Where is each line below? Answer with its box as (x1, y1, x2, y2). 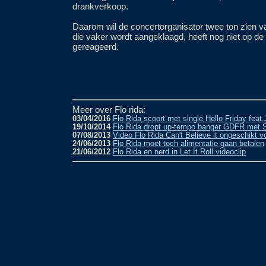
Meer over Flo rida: (72, 104, 145, 115)
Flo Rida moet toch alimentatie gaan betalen (113, 140, 264, 148)
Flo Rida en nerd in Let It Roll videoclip (113, 148, 246, 156)
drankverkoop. (72, 1, 128, 11)
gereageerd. (72, 42, 119, 52)
